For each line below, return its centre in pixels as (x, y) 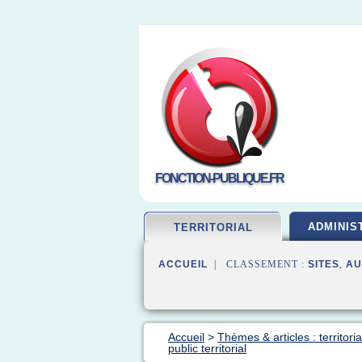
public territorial (207, 348)
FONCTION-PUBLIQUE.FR (219, 178)
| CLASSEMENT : (258, 264)
